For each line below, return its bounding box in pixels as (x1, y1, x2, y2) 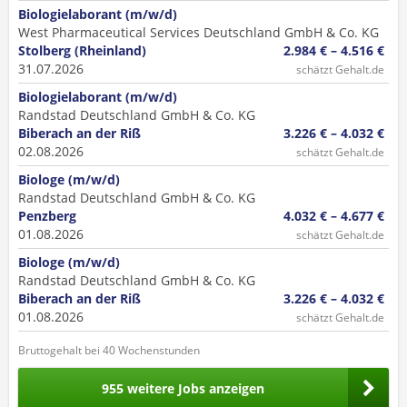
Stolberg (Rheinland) (18, 42, 146, 59)
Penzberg (18, 207, 76, 224)
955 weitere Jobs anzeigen (102, 379, 264, 397)
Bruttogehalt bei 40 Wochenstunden (18, 342, 200, 358)
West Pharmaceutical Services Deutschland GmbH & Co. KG (18, 24, 379, 41)
